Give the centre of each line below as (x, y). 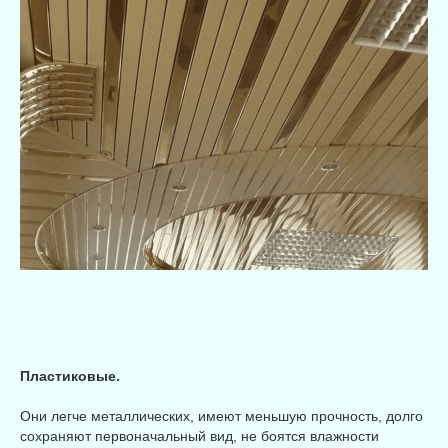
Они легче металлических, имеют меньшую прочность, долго (221, 416)
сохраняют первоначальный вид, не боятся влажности (199, 436)
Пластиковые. (70, 376)
